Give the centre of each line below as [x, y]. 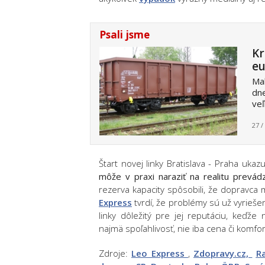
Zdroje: [115, 253]
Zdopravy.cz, [223, 253]
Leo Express [160, 253]
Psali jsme [125, 35]
